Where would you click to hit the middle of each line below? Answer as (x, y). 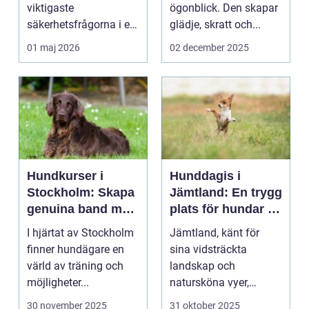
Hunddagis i (205, 176)
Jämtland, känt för (215, 233)
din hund (53, 226)
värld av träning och (75, 266)
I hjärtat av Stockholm (80, 233)
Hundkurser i (65, 176)
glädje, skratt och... (215, 25)
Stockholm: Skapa (81, 193)
